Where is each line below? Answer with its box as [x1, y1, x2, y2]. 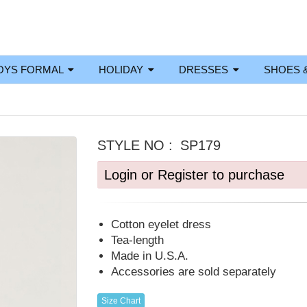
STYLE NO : [97, 138, 177, 153]
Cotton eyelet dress [110, 218, 211, 231]
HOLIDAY [99, 64, 146, 75]
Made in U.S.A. [110, 249, 188, 262]
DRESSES [179, 64, 231, 75]
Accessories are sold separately [110, 265, 276, 278]
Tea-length [110, 234, 164, 247]
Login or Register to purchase [103, 167, 284, 182]
